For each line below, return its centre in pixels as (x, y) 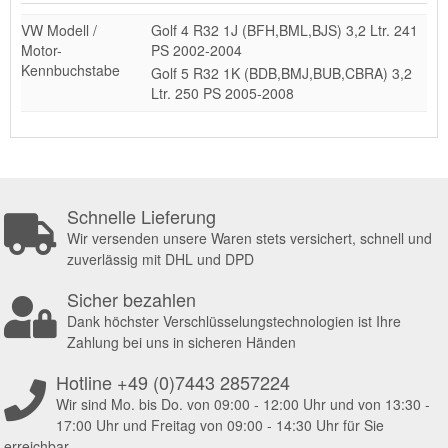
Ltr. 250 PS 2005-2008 (222, 92)
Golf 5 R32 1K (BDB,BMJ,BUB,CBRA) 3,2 (281, 72)
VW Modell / (59, 29)
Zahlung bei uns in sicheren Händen (182, 341)
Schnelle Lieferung (142, 215)
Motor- (41, 49)
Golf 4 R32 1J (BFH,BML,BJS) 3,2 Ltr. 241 (284, 29)
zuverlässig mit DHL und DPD (161, 258)
